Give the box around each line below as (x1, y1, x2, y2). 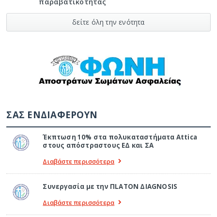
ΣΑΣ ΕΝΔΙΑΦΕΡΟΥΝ (6, 108, 98, 121)
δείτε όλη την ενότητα (72, 17, 145, 27)
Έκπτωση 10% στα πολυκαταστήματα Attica (43, 133, 198, 142)
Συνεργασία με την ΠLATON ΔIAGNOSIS (43, 182, 178, 191)
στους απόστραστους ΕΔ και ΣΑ (43, 141, 154, 150)
